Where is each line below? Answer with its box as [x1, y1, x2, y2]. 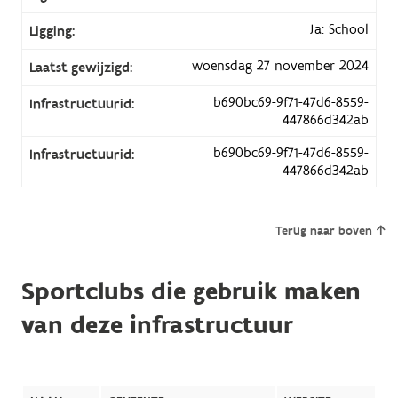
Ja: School [309, 20, 370, 38]
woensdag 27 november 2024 [192, 56, 370, 75]
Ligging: [28, 21, 75, 40]
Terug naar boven [275, 222, 372, 239]
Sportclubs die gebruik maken [20, 275, 361, 308]
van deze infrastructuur [20, 308, 293, 342]
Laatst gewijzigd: [28, 58, 132, 76]
